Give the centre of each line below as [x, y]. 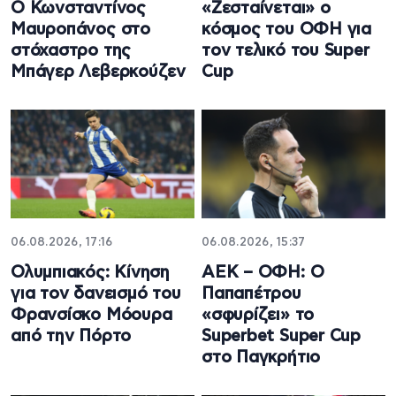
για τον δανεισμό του [96, 294]
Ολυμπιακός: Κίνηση [91, 273]
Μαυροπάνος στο [80, 29]
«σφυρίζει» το [258, 316]
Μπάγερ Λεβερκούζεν [99, 72]
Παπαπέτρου [251, 294]
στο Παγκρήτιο [261, 358]
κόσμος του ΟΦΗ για [287, 29]
